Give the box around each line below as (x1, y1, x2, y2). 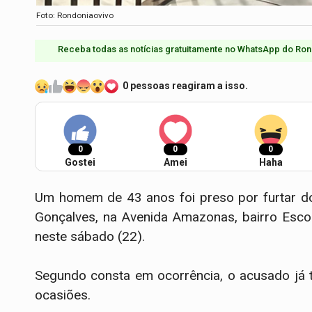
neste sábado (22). (35, 228, 145, 244)
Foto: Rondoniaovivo (36, 10, 114, 21)
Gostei (65, 156, 95, 168)
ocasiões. (35, 286, 91, 303)
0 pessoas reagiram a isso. (123, 80, 248, 92)
